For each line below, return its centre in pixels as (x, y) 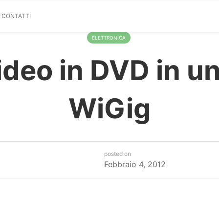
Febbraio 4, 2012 (135, 164)
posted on (117, 154)
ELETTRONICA (109, 38)
